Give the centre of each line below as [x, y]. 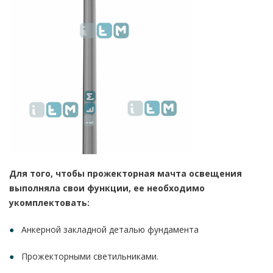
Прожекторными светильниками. [90, 256]
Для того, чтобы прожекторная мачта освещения [126, 173]
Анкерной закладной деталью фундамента [110, 229]
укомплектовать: [49, 203]
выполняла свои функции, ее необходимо [107, 188]
